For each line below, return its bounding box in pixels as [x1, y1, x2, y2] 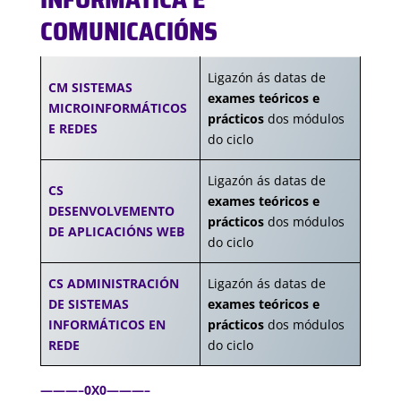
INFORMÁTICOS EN [48, 316, 166, 333]
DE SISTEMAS [48, 295, 129, 312]
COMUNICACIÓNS [39, 12, 218, 51]
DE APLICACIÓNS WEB [48, 223, 184, 240]
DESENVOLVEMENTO [48, 202, 175, 219]
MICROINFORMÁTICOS [48, 99, 187, 116]
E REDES [48, 120, 98, 137]
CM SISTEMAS [48, 79, 132, 96]
